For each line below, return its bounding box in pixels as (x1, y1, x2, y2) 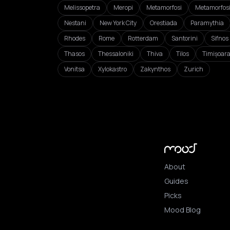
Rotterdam (128, 34, 158, 43)
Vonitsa (64, 65, 85, 73)
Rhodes (64, 34, 85, 43)
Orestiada (150, 18, 177, 27)
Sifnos (211, 34, 228, 43)
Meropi (113, 3, 133, 12)
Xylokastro (98, 65, 127, 73)
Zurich (184, 65, 203, 73)
